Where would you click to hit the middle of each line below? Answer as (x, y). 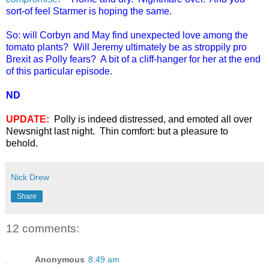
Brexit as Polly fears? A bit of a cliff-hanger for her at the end (133, 59)
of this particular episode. (59, 71)
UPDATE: (28, 119)
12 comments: (43, 228)
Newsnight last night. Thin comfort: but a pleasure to (117, 131)
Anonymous (60, 260)
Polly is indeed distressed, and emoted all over (153, 119)
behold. (23, 143)
